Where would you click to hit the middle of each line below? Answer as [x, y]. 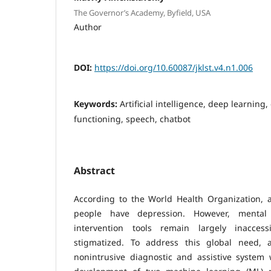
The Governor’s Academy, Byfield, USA [142, 13]
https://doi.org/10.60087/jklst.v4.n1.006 [174, 68]
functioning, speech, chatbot [132, 119]
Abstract [94, 171]
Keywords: [97, 104]
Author [88, 27]
